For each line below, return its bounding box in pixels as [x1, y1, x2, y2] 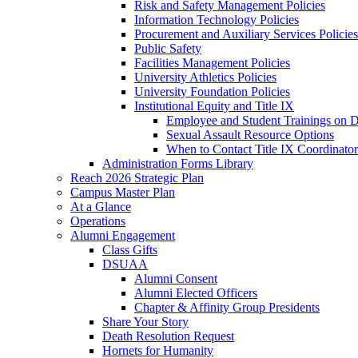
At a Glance [70, 200, 131, 213]
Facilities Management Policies [134, 56, 290, 70]
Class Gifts [102, 243, 157, 257]
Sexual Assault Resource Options [166, 128, 334, 141]
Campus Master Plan [70, 185, 175, 199]
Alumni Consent [134, 272, 217, 285]
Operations [70, 214, 125, 228]
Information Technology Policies [134, 13, 299, 26]
